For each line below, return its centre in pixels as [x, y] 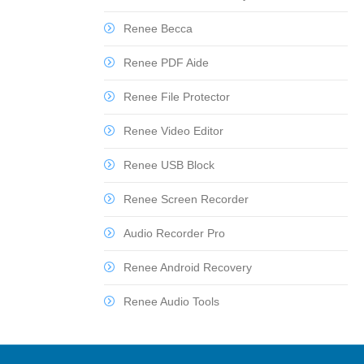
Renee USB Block [169, 165]
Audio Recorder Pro [174, 233]
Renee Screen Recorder [186, 199]
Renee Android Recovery [188, 267]
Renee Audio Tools [171, 301]
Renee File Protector [177, 97]
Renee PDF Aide [166, 63]
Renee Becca [158, 28]
